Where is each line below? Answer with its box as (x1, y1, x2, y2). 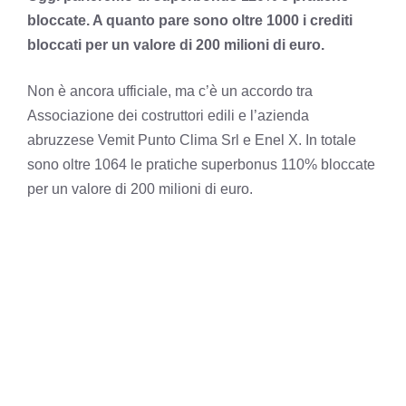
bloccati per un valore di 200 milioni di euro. (27, 37, 324, 53)
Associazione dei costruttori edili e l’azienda (27, 108, 309, 123)
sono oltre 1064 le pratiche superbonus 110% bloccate (27, 157, 375, 172)
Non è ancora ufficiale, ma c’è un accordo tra (27, 83, 313, 99)
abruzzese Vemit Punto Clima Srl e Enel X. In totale (27, 132, 356, 148)
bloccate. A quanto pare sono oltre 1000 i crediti (27, 13, 353, 28)
